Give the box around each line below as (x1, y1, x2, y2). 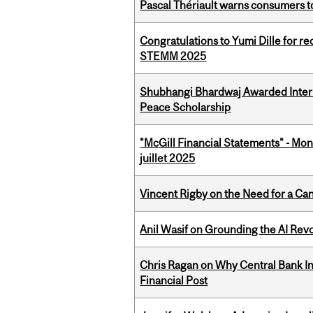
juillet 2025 (140, 152, 196, 165)
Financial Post (140, 274, 208, 287)
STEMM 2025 (140, 50, 207, 63)
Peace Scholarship (140, 101, 231, 114)
